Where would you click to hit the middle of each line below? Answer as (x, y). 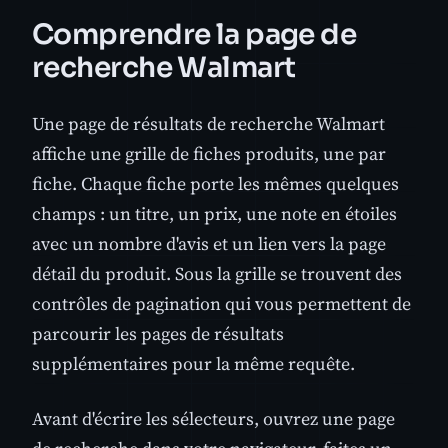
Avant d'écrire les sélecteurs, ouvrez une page (213, 419)
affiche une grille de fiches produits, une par (209, 154)
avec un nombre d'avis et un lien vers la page (209, 244)
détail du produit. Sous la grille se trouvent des (217, 274)
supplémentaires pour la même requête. (193, 364)
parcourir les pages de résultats (158, 334)
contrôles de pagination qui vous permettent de (221, 304)
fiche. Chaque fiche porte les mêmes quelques (215, 184)
